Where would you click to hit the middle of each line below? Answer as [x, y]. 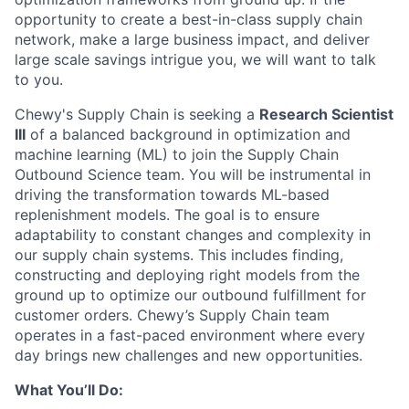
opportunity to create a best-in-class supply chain [189, 19]
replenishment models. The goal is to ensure [167, 215]
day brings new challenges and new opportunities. [189, 355]
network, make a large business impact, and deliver [192, 39]
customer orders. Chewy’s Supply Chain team [172, 315]
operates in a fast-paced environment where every [190, 335]
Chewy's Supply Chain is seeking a [137, 114]
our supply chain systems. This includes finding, [179, 255]
